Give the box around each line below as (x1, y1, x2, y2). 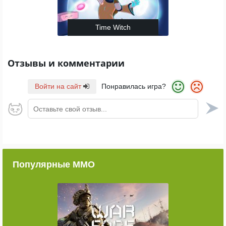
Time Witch (95, 23, 131, 31)
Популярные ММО (13, 159, 95, 170)
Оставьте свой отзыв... (33, 105, 107, 114)
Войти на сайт (35, 82, 83, 90)
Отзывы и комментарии (8, 57, 125, 69)
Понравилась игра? (101, 82, 166, 90)
